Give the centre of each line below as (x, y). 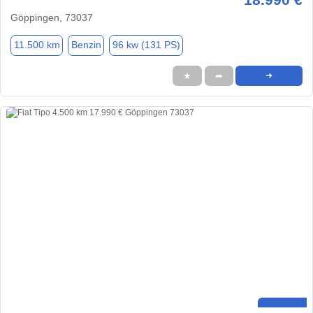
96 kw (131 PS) (146, 45)
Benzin (86, 45)
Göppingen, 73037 (52, 17)
